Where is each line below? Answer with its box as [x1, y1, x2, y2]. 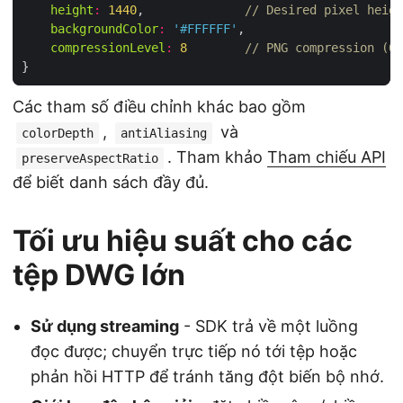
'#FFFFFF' [173, 21, 237, 36]
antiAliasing [121, 125, 207, 140]
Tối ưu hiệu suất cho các [13, 222, 353, 258]
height [50, 2, 94, 17]
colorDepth [22, 125, 94, 140]
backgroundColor [50, 21, 158, 36]
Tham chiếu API [267, 147, 386, 166]
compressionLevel [50, 40, 166, 55]
